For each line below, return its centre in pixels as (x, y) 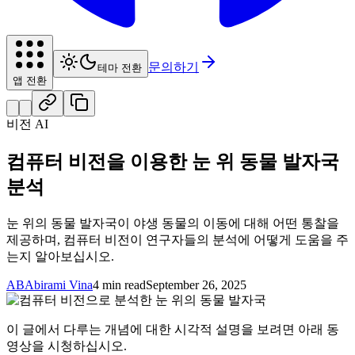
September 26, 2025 (196, 285)
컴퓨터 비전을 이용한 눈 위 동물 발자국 (173, 162)
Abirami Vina (59, 285)
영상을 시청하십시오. (67, 346)
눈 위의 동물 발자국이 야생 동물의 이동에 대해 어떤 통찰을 (173, 223)
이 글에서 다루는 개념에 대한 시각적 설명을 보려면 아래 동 (173, 330)
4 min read (119, 285)
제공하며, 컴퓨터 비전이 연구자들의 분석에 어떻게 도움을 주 (177, 240)
